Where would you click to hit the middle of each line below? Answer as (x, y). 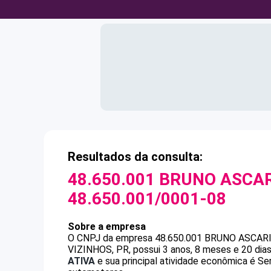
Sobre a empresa (107, 227)
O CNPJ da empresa (111, 238)
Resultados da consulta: (135, 157)
